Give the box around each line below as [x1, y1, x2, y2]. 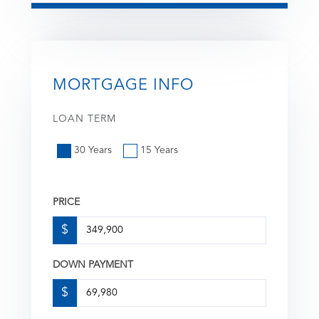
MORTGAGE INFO [53, 77, 194, 93]
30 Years [74, 145, 112, 155]
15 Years [140, 145, 178, 155]
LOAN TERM [53, 113, 116, 124]
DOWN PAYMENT [53, 259, 133, 270]
